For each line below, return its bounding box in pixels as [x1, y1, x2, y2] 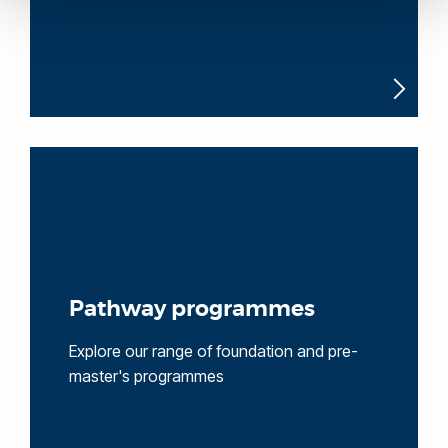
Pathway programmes [68, 294, 315, 323]
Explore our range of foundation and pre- [68, 340, 358, 361]
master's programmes [68, 365, 224, 386]
